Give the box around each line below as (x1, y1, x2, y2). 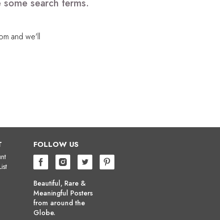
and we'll (8, 30, 40, 42)
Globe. (33, 207, 55, 218)
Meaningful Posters (33, 188, 93, 198)
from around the (33, 197, 85, 208)
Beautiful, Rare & (33, 178, 86, 188)
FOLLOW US (33, 138, 79, 150)
